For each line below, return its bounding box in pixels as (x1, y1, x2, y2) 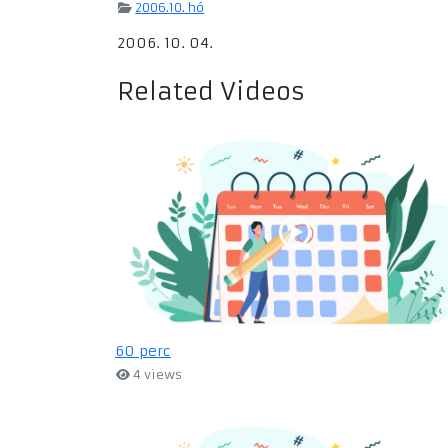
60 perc (115, 342, 171, 361)
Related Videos (117, 77, 305, 108)
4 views (130, 367, 183, 383)
